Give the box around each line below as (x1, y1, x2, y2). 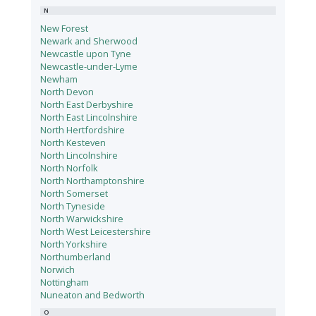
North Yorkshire (40, 238, 108, 251)
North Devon (40, 85, 95, 99)
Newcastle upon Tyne (40, 47, 132, 61)
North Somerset (40, 187, 109, 200)
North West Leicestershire (40, 225, 152, 238)
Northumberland (40, 250, 111, 264)
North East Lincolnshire (40, 111, 138, 124)
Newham (40, 73, 78, 86)
